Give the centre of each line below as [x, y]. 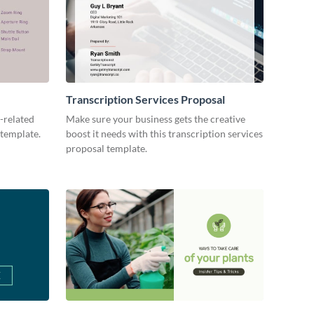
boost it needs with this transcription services [164, 134]
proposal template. [107, 149]
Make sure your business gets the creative [156, 119]
